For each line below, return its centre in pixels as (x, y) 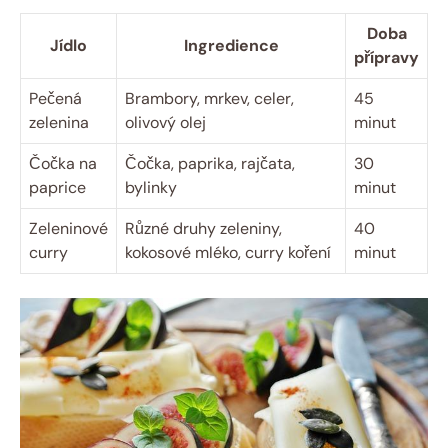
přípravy (386, 58)
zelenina (59, 123)
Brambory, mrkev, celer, (209, 99)
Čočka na (63, 164)
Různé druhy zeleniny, (203, 229)
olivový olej (165, 123)
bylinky (151, 188)
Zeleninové (68, 229)
